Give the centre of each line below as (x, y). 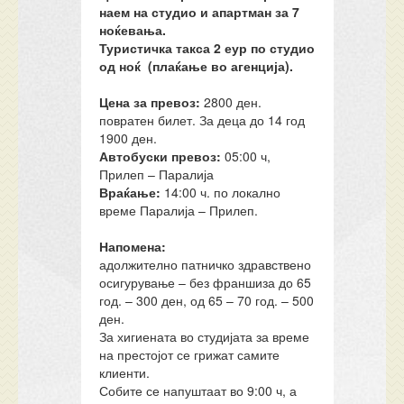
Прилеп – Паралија (157, 174)
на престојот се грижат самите (190, 354)
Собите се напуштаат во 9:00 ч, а (198, 390)
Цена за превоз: (150, 102)
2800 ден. (231, 102)
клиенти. (125, 372)
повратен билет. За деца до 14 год (202, 120)
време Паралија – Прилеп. (179, 210)
